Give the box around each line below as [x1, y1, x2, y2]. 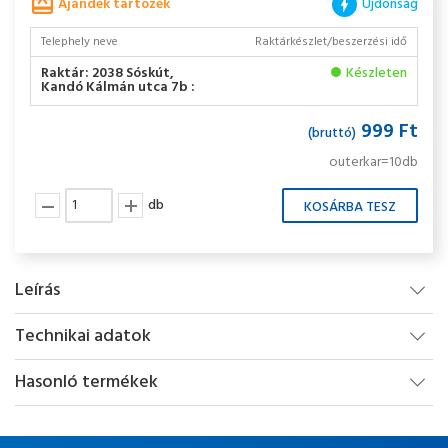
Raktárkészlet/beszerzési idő [255, 32, 407, 52]
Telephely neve [41, 32, 118, 52]
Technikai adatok [15, 322, 151, 351]
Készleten [346, 62, 407, 85]
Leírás [15, 276, 60, 305]
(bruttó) [308, 122, 356, 145]
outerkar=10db [329, 151, 418, 174]
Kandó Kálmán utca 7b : [41, 76, 195, 99]
